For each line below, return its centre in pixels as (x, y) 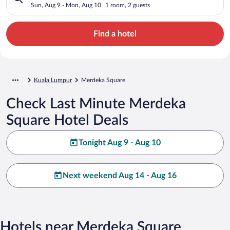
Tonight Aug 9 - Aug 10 (120, 142)
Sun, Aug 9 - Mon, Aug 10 (66, 5)
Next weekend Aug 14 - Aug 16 (120, 175)
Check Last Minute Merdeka (96, 103)
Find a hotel (115, 34)
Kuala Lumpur (53, 80)
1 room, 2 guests (128, 5)
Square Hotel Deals (67, 120)
